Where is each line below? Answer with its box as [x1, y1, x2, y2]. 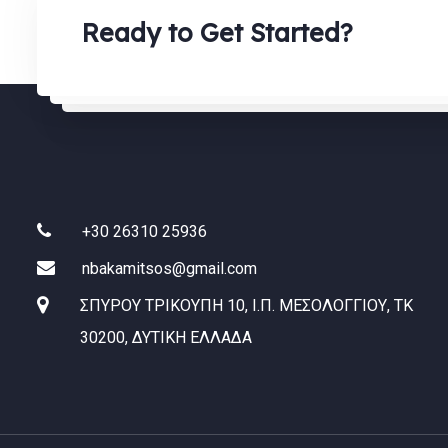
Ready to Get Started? [82, 16, 353, 48]
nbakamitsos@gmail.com [82, 258, 257, 278]
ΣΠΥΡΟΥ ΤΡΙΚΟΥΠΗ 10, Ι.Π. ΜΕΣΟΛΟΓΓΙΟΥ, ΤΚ [80, 295, 413, 315]
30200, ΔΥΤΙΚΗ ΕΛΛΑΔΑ [80, 327, 252, 347]
